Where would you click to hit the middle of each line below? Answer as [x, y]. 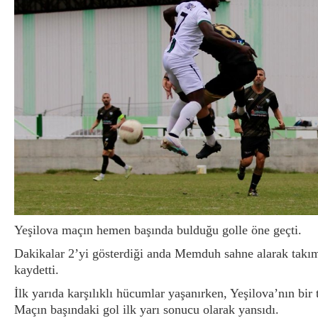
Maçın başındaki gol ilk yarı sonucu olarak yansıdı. [147, 309]
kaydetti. [37, 269]
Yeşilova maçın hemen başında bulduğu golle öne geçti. [158, 230]
